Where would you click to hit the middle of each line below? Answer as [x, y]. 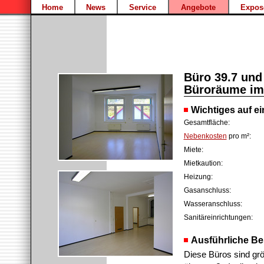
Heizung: [198, 177]
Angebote [198, 7]
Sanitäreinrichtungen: [218, 217]
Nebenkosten [205, 136]
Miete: [193, 150]
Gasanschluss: [207, 190]
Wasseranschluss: [213, 204]
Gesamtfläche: [207, 123]
